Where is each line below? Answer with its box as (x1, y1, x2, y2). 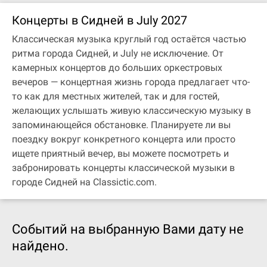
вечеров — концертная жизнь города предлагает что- (12, 76, 250, 88)
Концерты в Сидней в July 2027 (12, 13, 187, 27)
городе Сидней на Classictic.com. (12, 176, 157, 188)
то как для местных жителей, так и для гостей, (12, 91, 219, 102)
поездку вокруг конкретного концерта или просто (12, 133, 235, 145)
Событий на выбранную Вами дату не (12, 222, 244, 237)
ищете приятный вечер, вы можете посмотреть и (12, 148, 229, 159)
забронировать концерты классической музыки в (12, 162, 235, 173)
